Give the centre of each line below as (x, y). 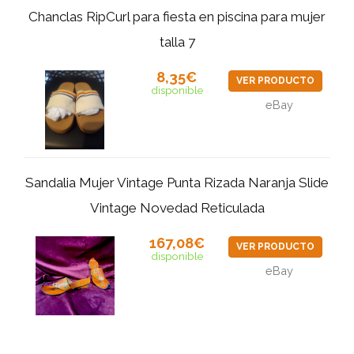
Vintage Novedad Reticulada (177, 208)
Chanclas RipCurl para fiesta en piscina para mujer (177, 17)
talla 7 (177, 42)
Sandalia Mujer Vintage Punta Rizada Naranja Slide (177, 183)
